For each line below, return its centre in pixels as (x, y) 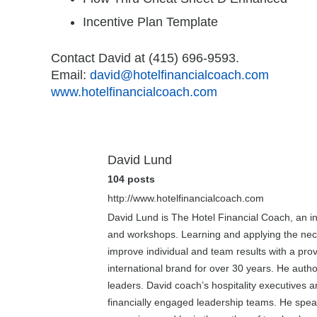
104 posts (131, 179)
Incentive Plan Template (150, 22)
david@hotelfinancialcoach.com (179, 75)
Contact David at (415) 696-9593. (145, 58)
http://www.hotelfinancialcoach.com (186, 198)
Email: (70, 75)
